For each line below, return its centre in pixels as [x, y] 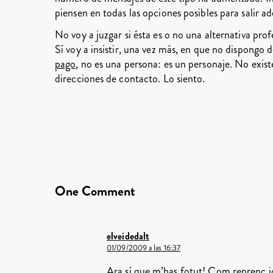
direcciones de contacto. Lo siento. [130, 79]
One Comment [95, 191]
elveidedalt [128, 236]
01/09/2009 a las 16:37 [144, 248]
